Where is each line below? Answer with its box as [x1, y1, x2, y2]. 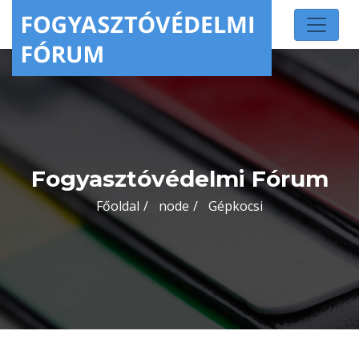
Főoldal [96, 197, 139, 215]
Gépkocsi [208, 197, 263, 215]
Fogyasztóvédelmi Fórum [30, 165, 329, 192]
